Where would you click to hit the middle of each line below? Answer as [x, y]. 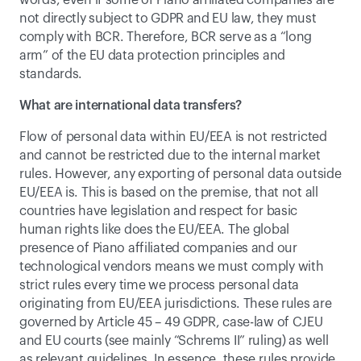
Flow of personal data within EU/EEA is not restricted [173, 137]
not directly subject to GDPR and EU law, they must [168, 19]
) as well [305, 341]
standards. [51, 74]
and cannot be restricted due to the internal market [170, 156]
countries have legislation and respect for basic [159, 211]
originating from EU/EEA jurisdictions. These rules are [176, 304]
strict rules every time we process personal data [160, 285]
